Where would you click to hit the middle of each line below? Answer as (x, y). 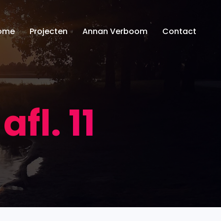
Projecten (49, 31)
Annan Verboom (115, 31)
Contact (179, 31)
